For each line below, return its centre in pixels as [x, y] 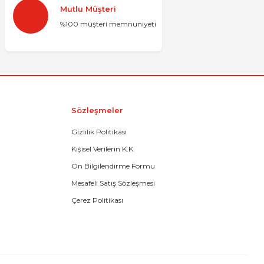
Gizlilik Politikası [99, 132]
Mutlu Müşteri [88, 9]
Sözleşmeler [97, 110]
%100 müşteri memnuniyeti [108, 24]
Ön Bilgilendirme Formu [113, 166]
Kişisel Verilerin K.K [102, 149]
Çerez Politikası [97, 200]
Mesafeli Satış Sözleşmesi [113, 183]
